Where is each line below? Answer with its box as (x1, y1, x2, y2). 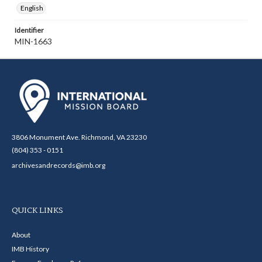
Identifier (15, 26, 44, 35)
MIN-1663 (15, 36, 52, 46)
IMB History (12, 244, 49, 253)
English (20, 4, 43, 12)
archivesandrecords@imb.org (12, 161, 105, 170)
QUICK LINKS (12, 204, 63, 217)
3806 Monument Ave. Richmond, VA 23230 (12, 133, 147, 142)
